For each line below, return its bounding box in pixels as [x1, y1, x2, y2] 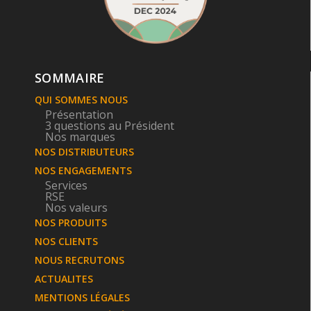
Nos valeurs [45, 200, 108, 216]
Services [45, 178, 87, 194]
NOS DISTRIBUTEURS [35, 145, 134, 159]
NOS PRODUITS [35, 216, 107, 230]
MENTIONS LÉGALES [35, 291, 130, 305]
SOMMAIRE [35, 69, 105, 87]
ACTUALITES [35, 272, 93, 286]
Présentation [45, 107, 113, 123]
